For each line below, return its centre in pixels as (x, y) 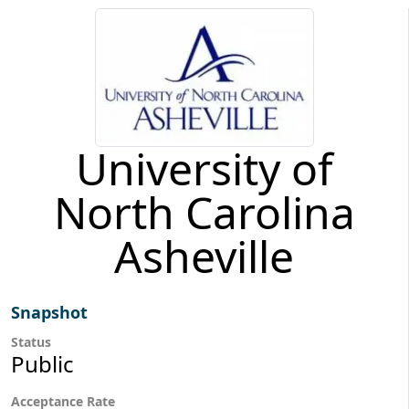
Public (42, 363)
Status (31, 341)
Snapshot (49, 312)
